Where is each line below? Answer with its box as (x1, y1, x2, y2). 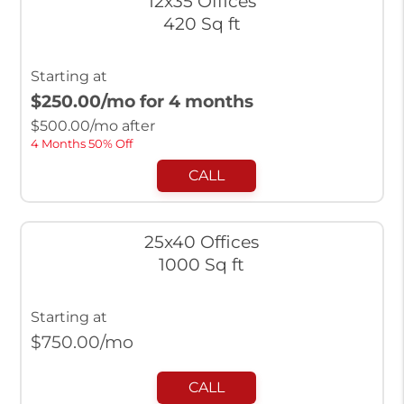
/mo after (89, 117, 155, 135)
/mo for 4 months (100, 90, 253, 113)
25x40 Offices (144, 231, 260, 253)
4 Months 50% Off (30, 137, 133, 151)
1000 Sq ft (159, 253, 245, 276)
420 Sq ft (162, 13, 241, 35)
